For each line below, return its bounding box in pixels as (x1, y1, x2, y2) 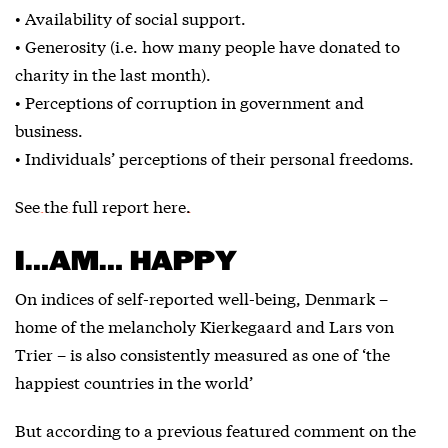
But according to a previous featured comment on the (15, 418, 416, 441)
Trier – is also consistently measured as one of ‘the (15, 342, 390, 365)
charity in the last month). (15, 62, 211, 85)
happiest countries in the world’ (15, 370, 253, 393)
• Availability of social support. (15, 6, 246, 29)
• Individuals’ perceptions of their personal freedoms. (15, 146, 414, 169)
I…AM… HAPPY (15, 247, 237, 277)
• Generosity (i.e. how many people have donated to (15, 34, 400, 57)
